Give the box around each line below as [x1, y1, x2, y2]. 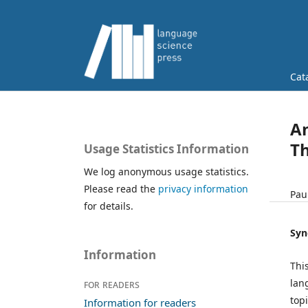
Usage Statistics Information [84, 141, 249, 157]
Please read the [84, 182, 158, 196]
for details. [84, 199, 133, 213]
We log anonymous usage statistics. [84, 165, 249, 179]
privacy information [158, 182, 248, 196]
